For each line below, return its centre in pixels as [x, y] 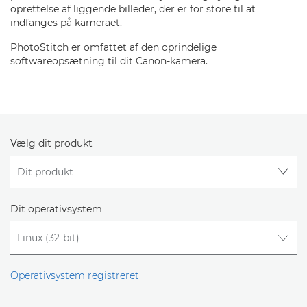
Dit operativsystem [56, 209]
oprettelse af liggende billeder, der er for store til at [133, 9]
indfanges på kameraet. [66, 23]
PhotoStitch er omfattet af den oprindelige [113, 47]
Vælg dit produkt [51, 143]
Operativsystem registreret [75, 275]
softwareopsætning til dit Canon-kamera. [109, 61]
